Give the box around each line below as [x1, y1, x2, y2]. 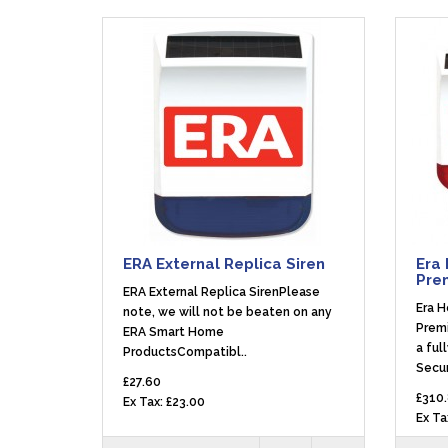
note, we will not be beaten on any [123, 305, 332, 319]
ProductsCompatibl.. [123, 345, 247, 359]
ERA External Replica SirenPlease [123, 285, 320, 299]
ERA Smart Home [123, 325, 224, 339]
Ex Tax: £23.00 [123, 395, 205, 409]
